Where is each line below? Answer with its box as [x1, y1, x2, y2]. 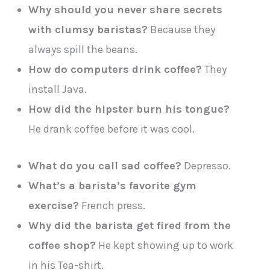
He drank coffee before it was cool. [28, 122, 195, 136]
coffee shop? [28, 238, 96, 252]
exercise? [28, 198, 80, 212]
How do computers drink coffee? [28, 63, 202, 77]
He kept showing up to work [96, 238, 234, 252]
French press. [79, 198, 146, 212]
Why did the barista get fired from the [28, 218, 231, 232]
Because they [148, 23, 216, 37]
